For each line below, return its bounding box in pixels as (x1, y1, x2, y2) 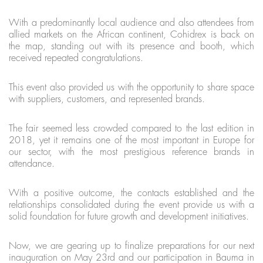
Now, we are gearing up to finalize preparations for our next (9, 241, 254, 251)
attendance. (9, 159, 55, 168)
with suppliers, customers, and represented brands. (9, 94, 205, 104)
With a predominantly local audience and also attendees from (9, 18, 254, 28)
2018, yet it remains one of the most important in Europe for (9, 135, 254, 145)
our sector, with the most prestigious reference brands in (9, 147, 254, 157)
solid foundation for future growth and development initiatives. (9, 211, 249, 221)
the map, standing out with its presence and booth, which (9, 41, 254, 51)
